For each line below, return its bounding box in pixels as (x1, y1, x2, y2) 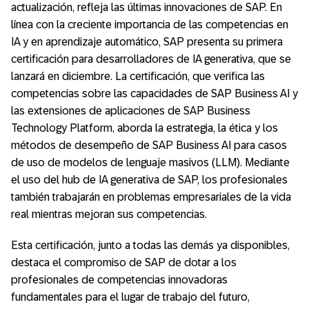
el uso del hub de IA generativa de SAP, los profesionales (11, 174, 288, 186)
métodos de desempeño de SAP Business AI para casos (11, 139, 287, 152)
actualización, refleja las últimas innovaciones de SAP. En (11, 1, 282, 14)
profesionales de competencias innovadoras (11, 274, 228, 286)
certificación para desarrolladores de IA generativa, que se (11, 53, 291, 66)
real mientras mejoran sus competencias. (11, 208, 207, 221)
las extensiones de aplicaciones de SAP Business (11, 105, 250, 117)
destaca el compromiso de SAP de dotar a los (11, 257, 237, 269)
